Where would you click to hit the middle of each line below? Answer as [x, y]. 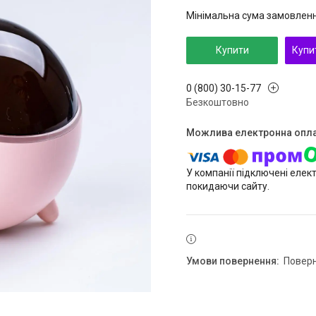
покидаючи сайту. [228, 187]
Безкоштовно [218, 103]
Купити [232, 50]
